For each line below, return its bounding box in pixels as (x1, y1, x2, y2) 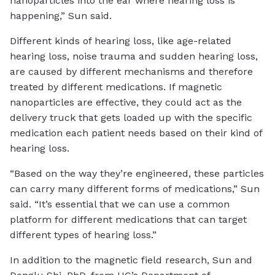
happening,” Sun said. (10, 10, 112, 22)
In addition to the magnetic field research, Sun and (10, 254, 252, 266)
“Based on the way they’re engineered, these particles (10, 168, 264, 180)
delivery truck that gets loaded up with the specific (10, 112, 252, 124)
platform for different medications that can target (10, 214, 247, 226)
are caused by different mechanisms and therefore (10, 66, 253, 78)
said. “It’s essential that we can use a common (10, 198, 230, 211)
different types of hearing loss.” (10, 229, 157, 241)
